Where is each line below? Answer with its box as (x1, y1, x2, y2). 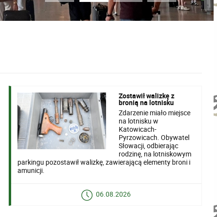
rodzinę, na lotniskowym (119, 149, 192, 158)
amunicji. (17, 165, 45, 175)
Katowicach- (119, 124, 157, 134)
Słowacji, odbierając (119, 140, 179, 150)
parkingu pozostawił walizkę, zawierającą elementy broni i (17, 157, 191, 167)
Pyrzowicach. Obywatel (119, 132, 190, 142)
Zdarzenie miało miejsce (119, 108, 191, 117)
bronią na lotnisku (119, 98, 174, 108)
